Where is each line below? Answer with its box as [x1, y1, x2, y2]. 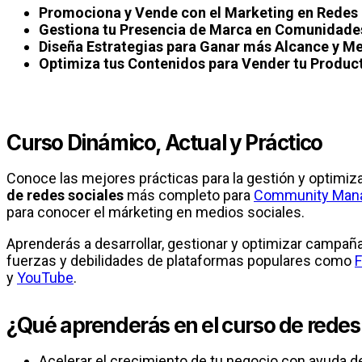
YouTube [17, 269, 74, 286]
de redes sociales [6, 187, 124, 204]
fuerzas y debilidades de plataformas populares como [6, 252, 355, 269]
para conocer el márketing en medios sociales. [6, 204, 305, 221]
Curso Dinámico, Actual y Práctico [6, 130, 322, 155]
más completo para [124, 187, 254, 204]
